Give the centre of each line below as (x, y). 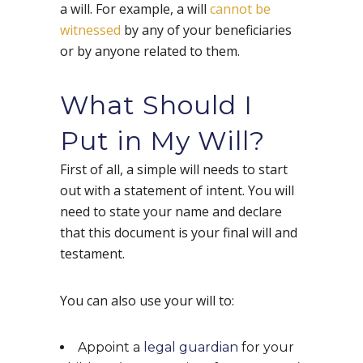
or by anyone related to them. (152, 51)
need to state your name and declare (171, 212)
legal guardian (191, 348)
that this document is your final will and (179, 233)
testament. (92, 254)
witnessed (90, 30)
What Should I (156, 105)
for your (266, 348)
